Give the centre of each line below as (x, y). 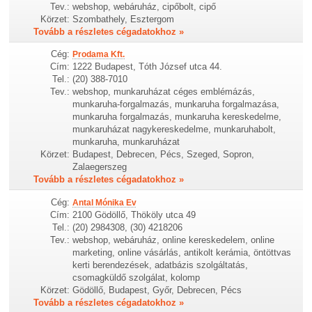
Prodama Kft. (99, 55)
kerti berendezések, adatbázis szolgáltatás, (161, 265)
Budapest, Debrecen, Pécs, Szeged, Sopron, (164, 155)
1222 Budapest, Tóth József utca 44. (148, 67)
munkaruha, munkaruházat (126, 142)
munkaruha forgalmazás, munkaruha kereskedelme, (177, 117)
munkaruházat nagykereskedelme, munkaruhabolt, (174, 130)
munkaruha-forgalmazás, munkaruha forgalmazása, (176, 104)
